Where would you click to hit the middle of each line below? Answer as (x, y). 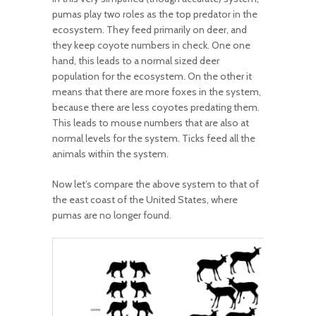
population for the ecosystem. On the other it (152, 77)
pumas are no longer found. (112, 215)
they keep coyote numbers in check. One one (151, 45)
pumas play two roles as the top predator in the (155, 14)
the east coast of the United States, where (145, 200)
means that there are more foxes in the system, (157, 92)
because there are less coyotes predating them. (156, 108)
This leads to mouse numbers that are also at (151, 123)
